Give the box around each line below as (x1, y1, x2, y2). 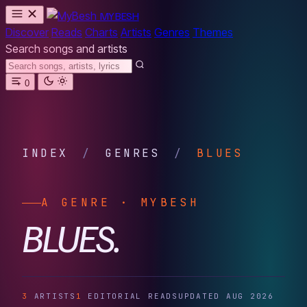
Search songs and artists (5, 42, 127, 56)
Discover (5, 25, 49, 39)
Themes (193, 25, 233, 39)
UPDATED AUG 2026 (177, 291, 274, 301)
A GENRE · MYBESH (41, 195, 200, 210)
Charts (85, 25, 118, 39)
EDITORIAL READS (82, 291, 178, 301)
